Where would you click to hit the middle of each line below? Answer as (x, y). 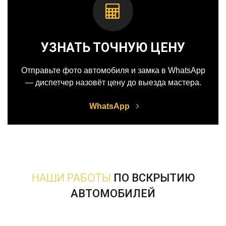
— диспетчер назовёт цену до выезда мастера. (113, 83)
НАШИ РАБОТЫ (71, 178)
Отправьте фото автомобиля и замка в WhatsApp (113, 71)
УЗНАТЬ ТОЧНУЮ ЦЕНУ (113, 48)
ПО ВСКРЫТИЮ (153, 178)
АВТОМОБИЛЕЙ (113, 194)
